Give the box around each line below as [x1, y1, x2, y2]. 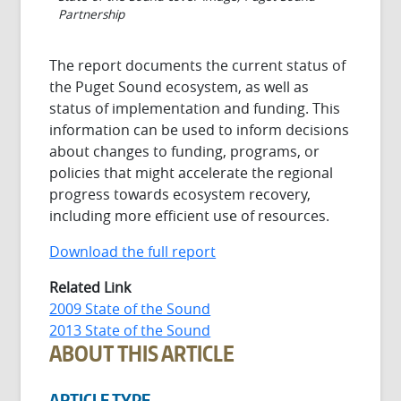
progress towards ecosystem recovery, [49, 183, 311, 204]
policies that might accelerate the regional [49, 162, 334, 183]
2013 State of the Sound [49, 320, 211, 340]
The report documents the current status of [49, 55, 346, 75]
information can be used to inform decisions [49, 119, 350, 140]
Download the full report [49, 241, 217, 261]
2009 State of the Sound [49, 298, 211, 319]
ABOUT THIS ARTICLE [49, 338, 235, 367]
